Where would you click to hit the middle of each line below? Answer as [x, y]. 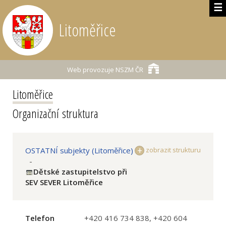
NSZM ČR [129, 70]
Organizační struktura [55, 113]
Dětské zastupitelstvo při [80, 172]
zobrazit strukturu [173, 150]
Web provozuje [91, 70]
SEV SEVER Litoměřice [64, 182]
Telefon [40, 218]
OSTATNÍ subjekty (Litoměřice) [79, 150]
